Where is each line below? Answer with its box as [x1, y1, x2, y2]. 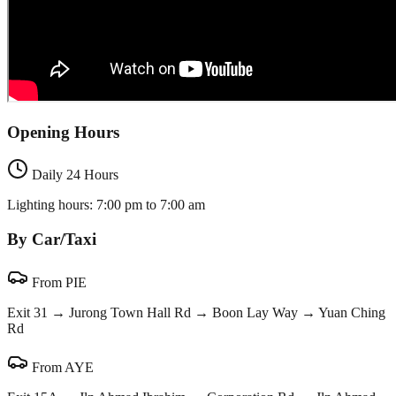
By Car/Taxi [7, 230, 96, 249]
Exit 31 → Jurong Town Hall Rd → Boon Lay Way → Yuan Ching [7, 304, 385, 320]
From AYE [28, 359, 94, 375]
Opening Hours [7, 122, 119, 141]
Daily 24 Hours [28, 167, 118, 183]
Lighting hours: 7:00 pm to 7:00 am [7, 197, 205, 213]
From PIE [28, 274, 87, 290]
